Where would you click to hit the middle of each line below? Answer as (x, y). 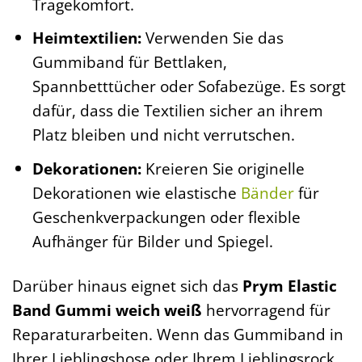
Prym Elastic (290, 285)
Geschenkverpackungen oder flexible (166, 217)
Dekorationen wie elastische (136, 193)
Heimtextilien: (86, 38)
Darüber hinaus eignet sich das (127, 285)
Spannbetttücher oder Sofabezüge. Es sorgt (189, 86)
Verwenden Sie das (212, 38)
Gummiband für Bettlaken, (129, 62)
